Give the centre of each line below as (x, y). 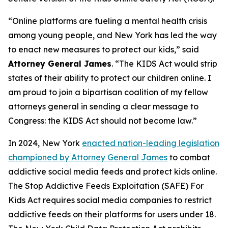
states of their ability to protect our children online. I (110, 78)
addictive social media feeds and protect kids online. (112, 172)
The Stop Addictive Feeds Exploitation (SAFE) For (106, 186)
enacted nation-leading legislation (151, 143)
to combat (189, 157)
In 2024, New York (45, 143)
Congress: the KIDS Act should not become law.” (104, 121)
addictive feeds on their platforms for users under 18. (112, 214)
